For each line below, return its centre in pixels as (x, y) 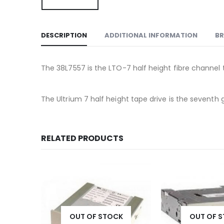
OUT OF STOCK (96, 217)
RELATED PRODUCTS (82, 138)
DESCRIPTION (64, 35)
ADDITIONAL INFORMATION (151, 35)
